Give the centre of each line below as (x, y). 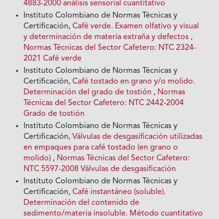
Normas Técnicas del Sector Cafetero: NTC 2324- (110, 48)
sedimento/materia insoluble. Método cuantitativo (113, 214)
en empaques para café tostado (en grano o (101, 148)
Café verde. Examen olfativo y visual (136, 26)
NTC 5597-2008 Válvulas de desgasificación (100, 169)
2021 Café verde (53, 59)
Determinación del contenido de (82, 203)
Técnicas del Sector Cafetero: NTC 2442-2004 (104, 103)
